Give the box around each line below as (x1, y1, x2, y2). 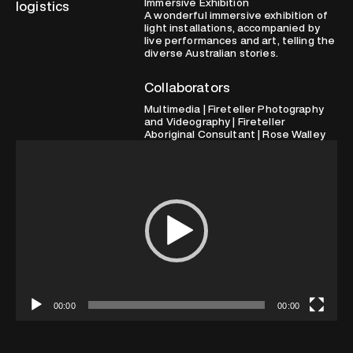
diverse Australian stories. (144, 47, 278, 59)
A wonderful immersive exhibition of (144, 9, 328, 21)
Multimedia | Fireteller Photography (144, 102, 324, 114)
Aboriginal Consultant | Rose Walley (144, 128, 325, 139)
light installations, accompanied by (144, 22, 320, 34)
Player (15, 152, 48, 164)
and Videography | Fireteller (144, 115, 285, 127)
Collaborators (144, 80, 230, 94)
